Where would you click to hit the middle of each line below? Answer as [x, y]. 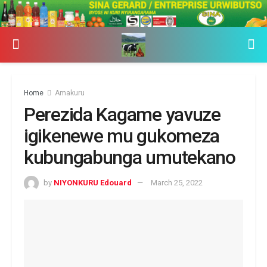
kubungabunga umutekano [130, 157]
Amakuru [70, 93]
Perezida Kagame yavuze [122, 114]
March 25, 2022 [177, 182]
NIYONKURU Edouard [93, 182]
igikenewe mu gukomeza [122, 136]
